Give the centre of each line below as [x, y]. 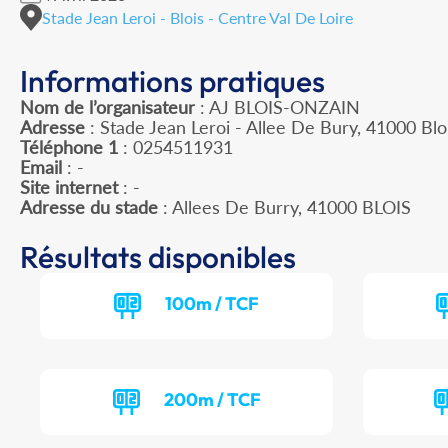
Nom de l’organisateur [107, 107]
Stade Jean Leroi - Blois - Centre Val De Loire [197, 17]
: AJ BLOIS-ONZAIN [277, 107]
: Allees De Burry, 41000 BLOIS [284, 207]
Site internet [69, 187]
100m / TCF [212, 304]
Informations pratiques [172, 81]
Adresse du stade [89, 207]
